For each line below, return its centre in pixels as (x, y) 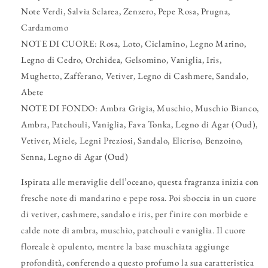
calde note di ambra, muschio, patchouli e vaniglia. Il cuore (134, 230)
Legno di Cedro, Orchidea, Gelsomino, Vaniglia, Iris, (121, 60)
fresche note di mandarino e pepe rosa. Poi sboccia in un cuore (139, 198)
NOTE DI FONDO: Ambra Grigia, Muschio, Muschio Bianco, (140, 108)
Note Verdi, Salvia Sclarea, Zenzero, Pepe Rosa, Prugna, (126, 11)
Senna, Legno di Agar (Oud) (75, 157)
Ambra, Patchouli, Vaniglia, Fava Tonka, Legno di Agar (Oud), (140, 124)
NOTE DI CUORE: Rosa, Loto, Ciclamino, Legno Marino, (134, 44)
